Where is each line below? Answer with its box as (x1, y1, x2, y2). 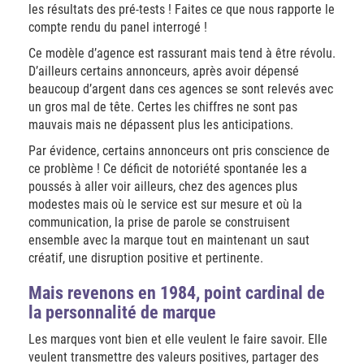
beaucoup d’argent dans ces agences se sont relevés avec (28, 81, 333, 97)
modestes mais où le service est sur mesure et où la (28, 197, 302, 212)
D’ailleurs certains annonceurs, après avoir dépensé (28, 63, 299, 79)
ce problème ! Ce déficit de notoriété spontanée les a (28, 161, 307, 176)
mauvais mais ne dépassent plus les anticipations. (28, 117, 293, 132)
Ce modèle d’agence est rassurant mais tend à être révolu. (28, 45, 336, 61)
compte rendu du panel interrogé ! (28, 19, 207, 35)
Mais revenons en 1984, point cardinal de (28, 283, 325, 303)
